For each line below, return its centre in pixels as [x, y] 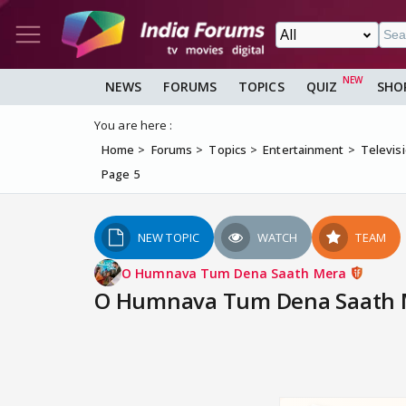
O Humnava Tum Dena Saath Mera [236, 273]
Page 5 [121, 174]
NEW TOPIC [169, 238]
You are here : [134, 126]
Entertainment [304, 150]
